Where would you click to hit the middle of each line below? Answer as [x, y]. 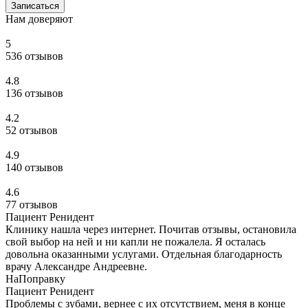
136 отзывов [34, 93]
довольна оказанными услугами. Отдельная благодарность [144, 254]
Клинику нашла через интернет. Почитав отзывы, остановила [151, 230]
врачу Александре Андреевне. [76, 267]
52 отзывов [32, 131]
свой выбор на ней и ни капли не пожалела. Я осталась [135, 242]
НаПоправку [35, 279]
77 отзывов [32, 205]
